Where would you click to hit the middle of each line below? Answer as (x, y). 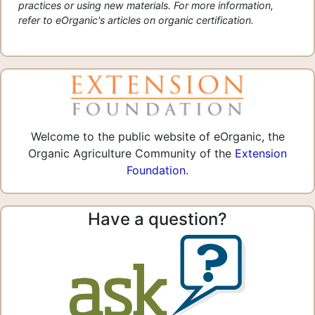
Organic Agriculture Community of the (131, 154)
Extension (261, 154)
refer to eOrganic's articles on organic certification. (136, 20)
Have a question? (157, 219)
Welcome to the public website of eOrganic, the (157, 137)
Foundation (156, 171)
